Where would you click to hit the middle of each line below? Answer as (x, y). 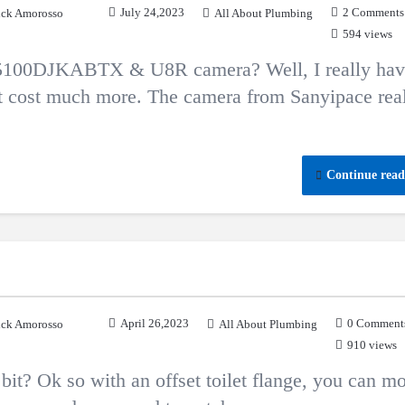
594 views (367, 34)
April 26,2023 (155, 323)
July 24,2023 (152, 12)
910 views (372, 345)
